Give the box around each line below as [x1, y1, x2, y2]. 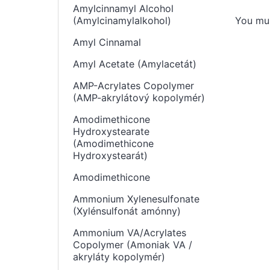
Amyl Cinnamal [73, 36, 141, 48]
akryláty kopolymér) [73, 251, 165, 263]
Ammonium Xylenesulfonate [73, 193, 199, 205]
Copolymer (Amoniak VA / [73, 239, 192, 251]
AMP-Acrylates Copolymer [73, 80, 194, 92]
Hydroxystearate [73, 125, 149, 137]
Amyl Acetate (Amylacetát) [73, 58, 196, 70]
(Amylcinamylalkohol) [73, 14, 171, 27]
